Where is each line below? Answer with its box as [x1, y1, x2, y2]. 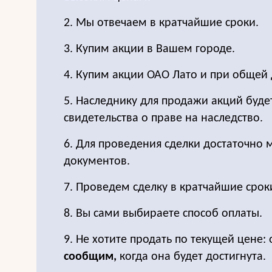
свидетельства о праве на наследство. [64, 112, 263, 124]
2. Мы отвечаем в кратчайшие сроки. [64, 17, 259, 29]
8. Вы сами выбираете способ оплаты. [64, 208, 262, 220]
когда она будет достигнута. [117, 251, 266, 263]
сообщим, [64, 251, 117, 263]
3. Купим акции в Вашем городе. [64, 43, 235, 55]
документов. [64, 155, 130, 168]
